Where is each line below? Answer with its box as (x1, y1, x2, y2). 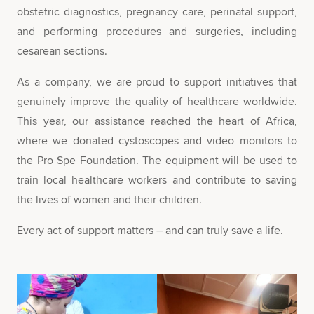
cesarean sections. (17, 43, 107, 58)
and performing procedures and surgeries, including (17, 24, 297, 39)
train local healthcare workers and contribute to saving (17, 172, 297, 187)
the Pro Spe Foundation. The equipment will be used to (17, 153, 297, 168)
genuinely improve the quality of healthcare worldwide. (17, 94, 297, 109)
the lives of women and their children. (17, 192, 202, 207)
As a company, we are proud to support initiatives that (17, 74, 297, 89)
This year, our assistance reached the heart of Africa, (17, 114, 297, 128)
